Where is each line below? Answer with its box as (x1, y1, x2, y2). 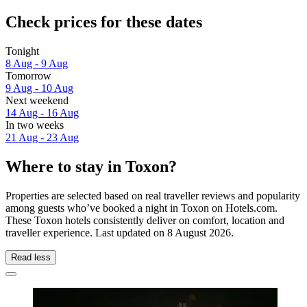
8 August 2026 (167, 226, 231, 238)
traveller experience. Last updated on (5, 226, 167, 238)
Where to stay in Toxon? (5, 157, 177, 175)
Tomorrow (5, 70, 51, 82)
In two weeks (5, 119, 64, 132)
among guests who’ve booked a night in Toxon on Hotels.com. (5, 201, 278, 214)
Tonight (5, 45, 39, 58)
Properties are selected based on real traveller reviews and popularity (5, 189, 300, 201)
